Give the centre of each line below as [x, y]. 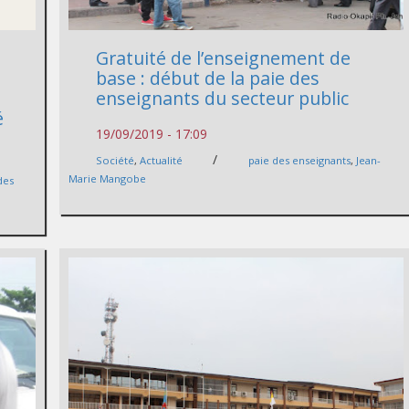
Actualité [162, 161]
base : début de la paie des [208, 79]
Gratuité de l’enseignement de [224, 58]
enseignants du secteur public [223, 99]
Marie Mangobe [108, 179]
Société [115, 161]
